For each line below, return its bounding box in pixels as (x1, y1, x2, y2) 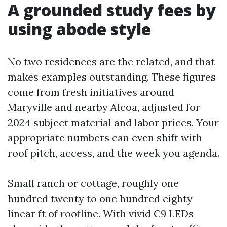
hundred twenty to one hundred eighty (8, 192, 193, 205)
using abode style (8, 18, 151, 40)
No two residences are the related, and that (8, 55, 215, 68)
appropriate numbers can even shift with (8, 131, 202, 144)
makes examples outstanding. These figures (8, 70, 216, 83)
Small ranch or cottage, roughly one (8, 177, 179, 190)
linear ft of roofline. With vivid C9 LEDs (8, 207, 194, 220)
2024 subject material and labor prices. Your (8, 116, 219, 129)
